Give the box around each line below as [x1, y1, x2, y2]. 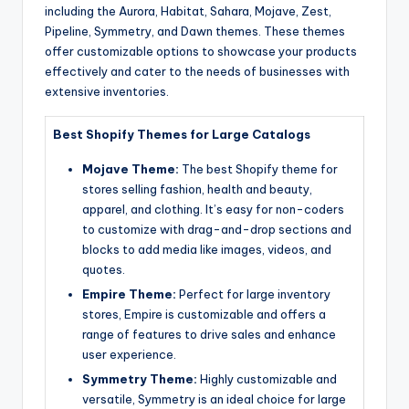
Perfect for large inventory [176, 287, 330, 302]
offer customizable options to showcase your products [45, 44, 357, 59]
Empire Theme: [82, 287, 176, 302]
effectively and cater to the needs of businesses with [45, 64, 350, 79]
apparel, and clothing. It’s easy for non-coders [82, 202, 344, 217]
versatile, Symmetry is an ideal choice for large [82, 392, 346, 407]
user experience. [82, 347, 176, 362]
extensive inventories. [45, 84, 169, 100]
